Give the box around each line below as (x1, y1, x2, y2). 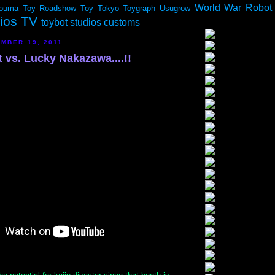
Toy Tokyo (80, 4, 119, 13)
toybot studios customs (41, 17, 140, 28)
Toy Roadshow (22, 4, 77, 13)
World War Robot (194, 2, 272, 13)
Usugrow (159, 4, 190, 13)
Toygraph (123, 4, 156, 13)
